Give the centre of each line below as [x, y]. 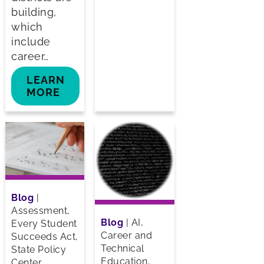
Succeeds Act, [45, 236]
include [31, 42]
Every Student [44, 223]
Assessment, [41, 210]
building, [34, 12]
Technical [123, 248]
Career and [127, 235]
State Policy [39, 249]
